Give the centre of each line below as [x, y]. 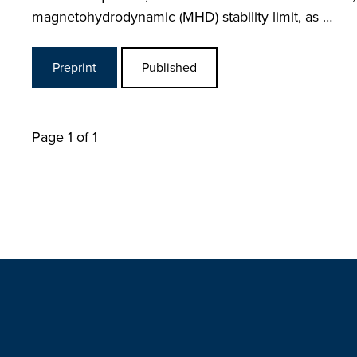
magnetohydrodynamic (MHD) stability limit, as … [182, 17]
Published [169, 67]
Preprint [75, 67]
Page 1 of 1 [65, 137]
